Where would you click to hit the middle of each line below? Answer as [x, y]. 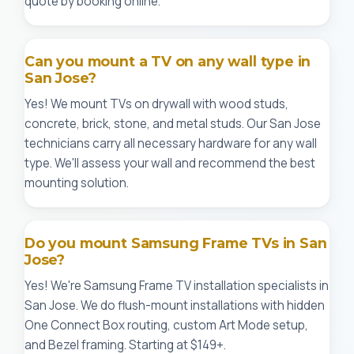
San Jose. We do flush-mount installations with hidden [175, 305]
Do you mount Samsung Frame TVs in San [176, 243]
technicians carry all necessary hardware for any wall [171, 143]
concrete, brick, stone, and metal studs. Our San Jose [173, 124]
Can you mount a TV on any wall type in [168, 61]
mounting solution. [77, 183]
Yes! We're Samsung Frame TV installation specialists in [177, 286]
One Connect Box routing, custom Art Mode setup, [166, 325]
